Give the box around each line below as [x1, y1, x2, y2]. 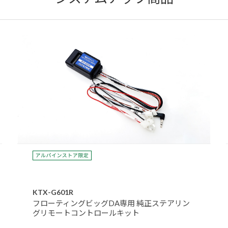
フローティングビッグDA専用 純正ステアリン [33, 198, 190, 208]
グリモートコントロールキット [33, 208, 139, 217]
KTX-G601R [33, 187, 73, 196]
